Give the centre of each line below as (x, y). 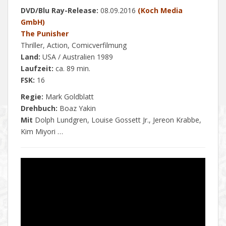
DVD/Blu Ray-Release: (60, 11)
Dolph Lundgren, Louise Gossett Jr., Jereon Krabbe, (117, 120)
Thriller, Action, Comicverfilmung (74, 45)
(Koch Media (160, 11)
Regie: (32, 97)
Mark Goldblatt (69, 97)
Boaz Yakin (77, 108)
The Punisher (45, 34)
